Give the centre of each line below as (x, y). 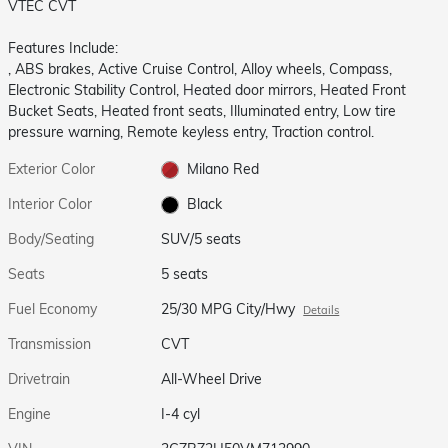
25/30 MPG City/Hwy (228, 308)
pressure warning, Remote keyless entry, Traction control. (191, 131)
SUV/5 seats (201, 238)
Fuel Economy (52, 308)
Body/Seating (51, 238)
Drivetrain (39, 378)
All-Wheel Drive (212, 378)
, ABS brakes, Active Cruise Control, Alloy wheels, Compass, (200, 68)
